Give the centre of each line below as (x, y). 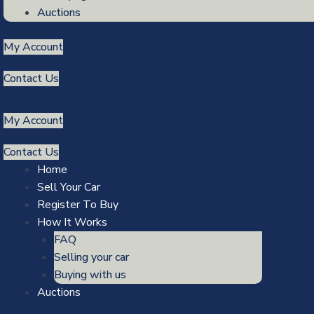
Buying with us (90, 275)
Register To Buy (78, 205)
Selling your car (91, 257)
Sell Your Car (69, 187)
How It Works (72, 222)
